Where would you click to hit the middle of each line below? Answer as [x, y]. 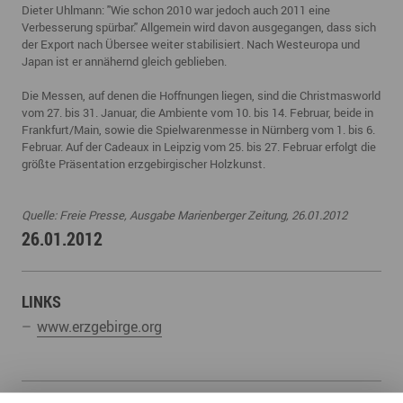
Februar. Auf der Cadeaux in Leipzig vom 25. [133, 147]
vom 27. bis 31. [60, 113]
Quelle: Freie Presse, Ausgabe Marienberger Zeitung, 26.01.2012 [184, 215]
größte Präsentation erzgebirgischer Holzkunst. [143, 164]
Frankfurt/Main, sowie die [87, 130]
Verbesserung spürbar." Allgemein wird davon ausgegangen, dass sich [199, 27]
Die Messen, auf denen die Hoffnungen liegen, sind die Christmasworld [201, 96]
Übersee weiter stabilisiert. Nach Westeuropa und [233, 45]
